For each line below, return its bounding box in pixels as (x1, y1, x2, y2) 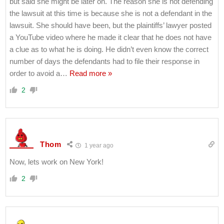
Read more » (69, 68, 112, 77)
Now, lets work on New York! (9, 157, 103, 166)
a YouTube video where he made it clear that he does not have (9, 32, 211, 41)
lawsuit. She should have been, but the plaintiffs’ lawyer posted (9, 20, 211, 29)
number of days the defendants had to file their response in (9, 56, 199, 65)
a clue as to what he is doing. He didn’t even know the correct (9, 44, 208, 53)
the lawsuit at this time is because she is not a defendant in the (9, 8, 212, 17)
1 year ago (82, 141, 113, 149)
